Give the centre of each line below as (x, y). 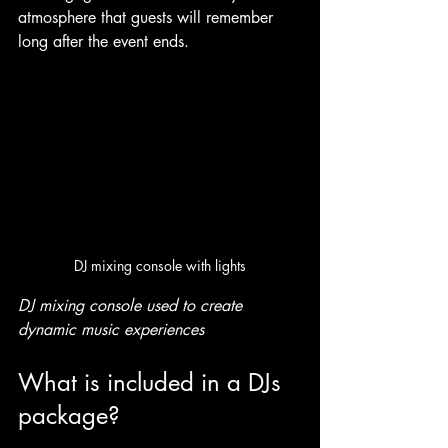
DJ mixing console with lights (160, 266)
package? (69, 416)
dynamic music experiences (111, 330)
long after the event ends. (103, 42)
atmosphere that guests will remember (148, 18)
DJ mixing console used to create (132, 306)
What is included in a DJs (153, 383)
